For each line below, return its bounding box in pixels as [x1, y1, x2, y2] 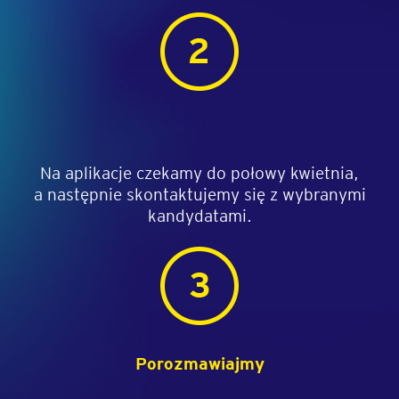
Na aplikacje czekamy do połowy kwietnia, [40, 161, 359, 183]
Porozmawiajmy [134, 352, 265, 374]
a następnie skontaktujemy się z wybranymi [33, 183, 366, 204]
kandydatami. [147, 204, 252, 225]
